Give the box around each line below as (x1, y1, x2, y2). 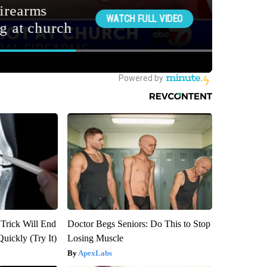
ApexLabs (77, 249, 112, 258)
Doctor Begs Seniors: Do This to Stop (67, 219, 210, 229)
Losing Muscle (67, 233, 123, 244)
